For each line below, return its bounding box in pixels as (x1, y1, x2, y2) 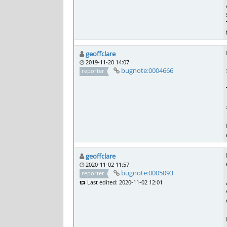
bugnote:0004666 (121, 66, 173, 75)
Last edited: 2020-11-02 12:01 (86, 178, 163, 186)
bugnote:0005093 (121, 168, 173, 177)
